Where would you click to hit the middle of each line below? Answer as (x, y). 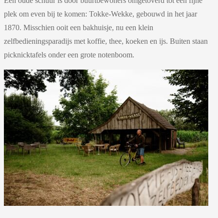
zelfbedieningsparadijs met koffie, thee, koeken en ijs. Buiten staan (106, 41)
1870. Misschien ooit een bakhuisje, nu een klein (79, 27)
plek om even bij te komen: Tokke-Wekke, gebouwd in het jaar (100, 14)
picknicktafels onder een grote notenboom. (69, 54)
